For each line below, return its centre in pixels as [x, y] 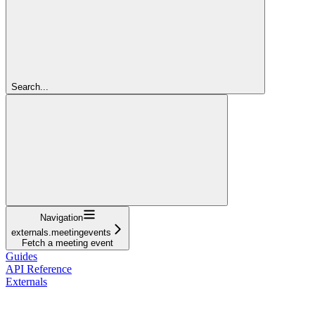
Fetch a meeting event [67, 243]
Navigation [61, 217]
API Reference [39, 269]
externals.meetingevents [61, 232]
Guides [21, 256]
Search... [30, 86]
